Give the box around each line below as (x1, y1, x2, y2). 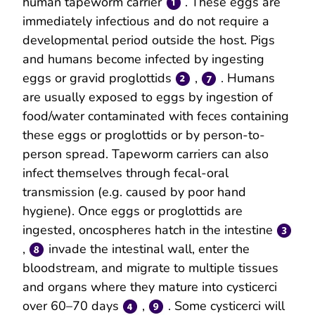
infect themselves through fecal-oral (22, 164, 229, 181)
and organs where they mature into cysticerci (22, 278, 277, 295)
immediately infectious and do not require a (22, 12, 269, 30)
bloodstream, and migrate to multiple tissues (22, 259, 278, 276)
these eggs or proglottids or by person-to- (22, 126, 265, 143)
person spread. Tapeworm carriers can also (22, 145, 269, 162)
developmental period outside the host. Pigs (22, 31, 275, 49)
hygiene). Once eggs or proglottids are (22, 202, 243, 219)
